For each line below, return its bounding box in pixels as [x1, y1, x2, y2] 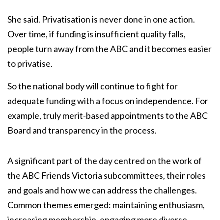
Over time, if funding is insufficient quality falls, [7, 28, 186, 39]
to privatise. [7, 58, 53, 69]
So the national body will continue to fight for [7, 81, 178, 91]
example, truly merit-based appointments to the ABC [7, 110, 208, 121]
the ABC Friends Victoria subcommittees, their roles [7, 170, 206, 181]
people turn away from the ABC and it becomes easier [7, 43, 212, 54]
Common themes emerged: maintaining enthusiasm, [7, 199, 205, 210]
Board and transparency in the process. [7, 125, 157, 136]
